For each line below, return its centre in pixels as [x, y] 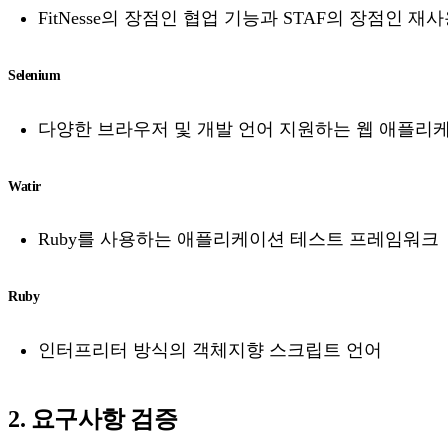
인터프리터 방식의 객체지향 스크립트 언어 [210, 350]
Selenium [34, 75]
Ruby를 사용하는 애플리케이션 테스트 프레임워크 [238, 239]
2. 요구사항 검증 [92, 419]
